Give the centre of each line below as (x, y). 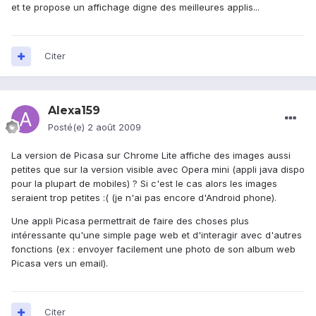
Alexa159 (74, 111)
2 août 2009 (114, 127)
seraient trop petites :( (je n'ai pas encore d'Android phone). (144, 198)
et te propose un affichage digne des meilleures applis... (135, 7)
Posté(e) (68, 127)
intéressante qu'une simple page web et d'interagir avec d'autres (157, 235)
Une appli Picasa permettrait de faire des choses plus (130, 221)
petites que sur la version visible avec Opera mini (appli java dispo (158, 170)
